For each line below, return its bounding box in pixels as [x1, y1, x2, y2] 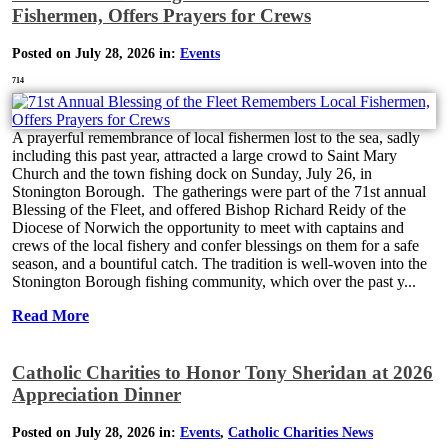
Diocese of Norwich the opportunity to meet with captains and [12, 218, 404, 236]
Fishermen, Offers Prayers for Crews [12, 5, 311, 27]
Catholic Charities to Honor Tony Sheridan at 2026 [12, 362, 433, 384]
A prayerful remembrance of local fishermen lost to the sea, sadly [12, 128, 420, 146]
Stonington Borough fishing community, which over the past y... [12, 272, 416, 290]
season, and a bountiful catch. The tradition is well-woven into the [12, 254, 427, 272]
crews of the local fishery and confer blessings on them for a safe [12, 236, 419, 254]
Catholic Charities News [228, 424, 373, 440]
